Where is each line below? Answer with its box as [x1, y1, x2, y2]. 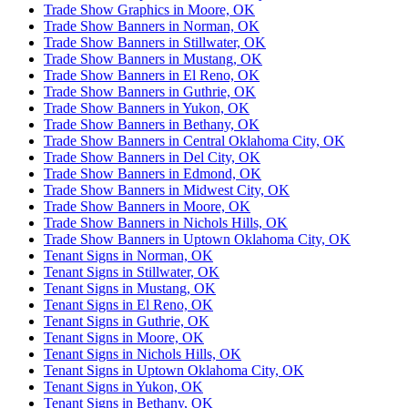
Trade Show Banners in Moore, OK [44, 199, 250, 215]
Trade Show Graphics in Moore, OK [44, 2, 255, 18]
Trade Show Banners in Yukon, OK [44, 100, 250, 117]
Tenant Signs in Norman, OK [44, 248, 213, 264]
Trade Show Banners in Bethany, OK [44, 117, 260, 133]
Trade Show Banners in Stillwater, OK [44, 35, 266, 51]
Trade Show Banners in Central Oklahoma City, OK [44, 133, 345, 149]
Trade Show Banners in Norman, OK [44, 18, 260, 35]
